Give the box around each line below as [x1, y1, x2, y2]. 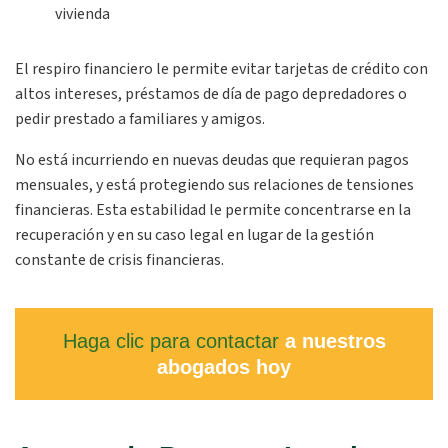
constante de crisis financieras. [15, 249, 224, 271]
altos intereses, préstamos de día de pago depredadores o [15, 83, 407, 105]
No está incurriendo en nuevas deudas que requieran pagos [15, 149, 409, 171]
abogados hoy [157, 356, 291, 378]
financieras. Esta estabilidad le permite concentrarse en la [15, 199, 411, 221]
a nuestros [278, 330, 386, 352]
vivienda [55, 3, 110, 25]
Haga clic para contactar [62, 330, 279, 352]
